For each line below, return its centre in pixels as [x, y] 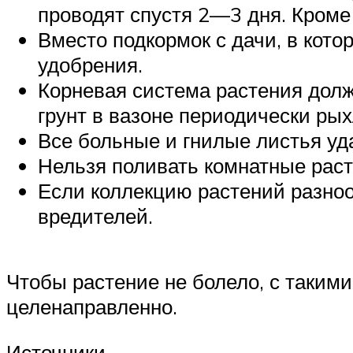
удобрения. [90, 65]
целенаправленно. [92, 307]
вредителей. [95, 216]
